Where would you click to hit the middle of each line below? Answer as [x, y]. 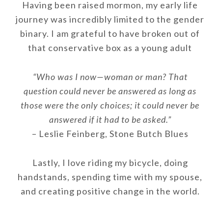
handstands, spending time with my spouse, [110, 177]
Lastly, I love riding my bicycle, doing [110, 163]
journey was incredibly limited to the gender [110, 19]
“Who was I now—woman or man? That [110, 77]
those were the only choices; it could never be [110, 105]
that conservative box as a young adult [110, 48]
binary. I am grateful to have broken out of [110, 33]
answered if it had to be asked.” [110, 119]
